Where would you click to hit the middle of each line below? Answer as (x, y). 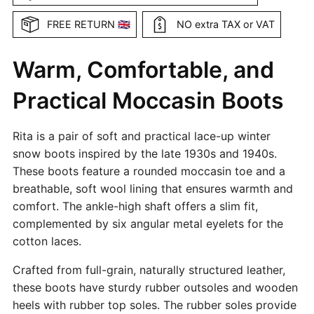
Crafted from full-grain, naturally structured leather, (149, 269)
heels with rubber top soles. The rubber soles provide (155, 305)
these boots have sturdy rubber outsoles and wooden (155, 287)
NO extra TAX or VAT (226, 25)
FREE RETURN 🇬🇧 (89, 25)
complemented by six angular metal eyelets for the (148, 223)
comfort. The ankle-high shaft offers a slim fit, (135, 206)
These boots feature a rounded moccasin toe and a (149, 171)
